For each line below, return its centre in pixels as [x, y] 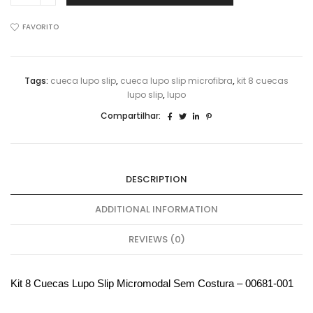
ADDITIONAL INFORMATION [156, 209]
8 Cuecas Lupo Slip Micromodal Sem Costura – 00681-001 [159, 283]
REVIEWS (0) [156, 239]
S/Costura [36, 58]
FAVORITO [41, 27]
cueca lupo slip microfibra [176, 81]
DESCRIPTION [156, 179]
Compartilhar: [131, 116]
